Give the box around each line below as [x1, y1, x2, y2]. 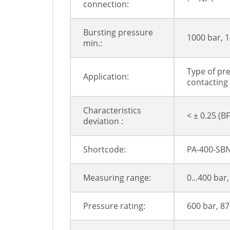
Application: [83, 71, 129, 83]
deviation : [83, 116, 123, 127]
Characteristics [83, 105, 141, 117]
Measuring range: [83, 172, 151, 184]
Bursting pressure [83, 27, 153, 39]
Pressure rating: [83, 200, 145, 212]
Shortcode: [83, 144, 126, 156]
